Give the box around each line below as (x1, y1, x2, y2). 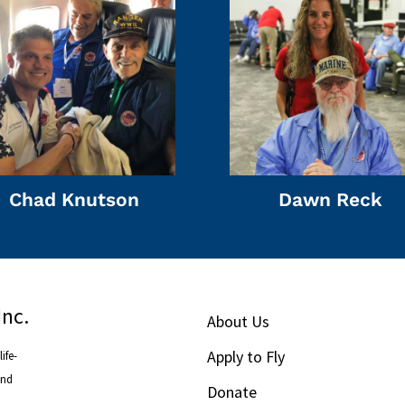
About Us (207, 311, 270, 333)
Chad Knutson (9, 188, 140, 212)
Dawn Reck (278, 188, 383, 212)
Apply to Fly (207, 346, 286, 368)
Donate (207, 381, 258, 403)
